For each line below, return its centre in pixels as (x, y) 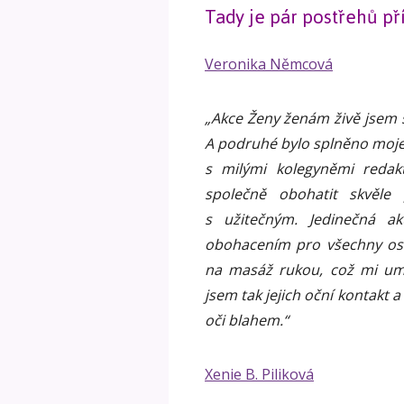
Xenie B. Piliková (259, 375)
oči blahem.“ (247, 321)
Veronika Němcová (269, 64)
